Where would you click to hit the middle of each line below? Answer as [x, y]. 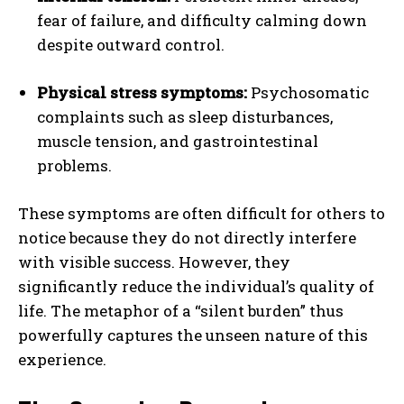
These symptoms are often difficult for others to [202, 213]
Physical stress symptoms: [142, 92]
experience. [62, 359]
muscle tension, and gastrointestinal [178, 141]
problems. [74, 165]
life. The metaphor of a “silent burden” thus [181, 310]
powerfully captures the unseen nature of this [193, 335]
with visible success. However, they [154, 262]
